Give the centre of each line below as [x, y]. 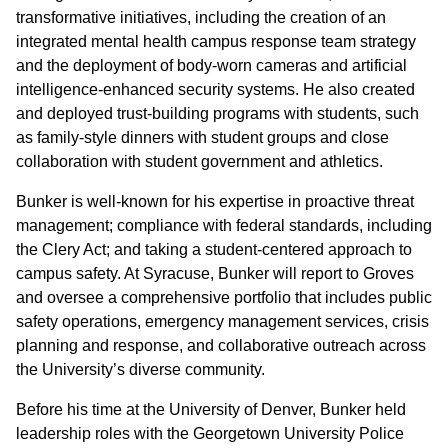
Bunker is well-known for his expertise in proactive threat [215, 201]
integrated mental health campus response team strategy [216, 41]
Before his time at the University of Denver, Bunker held [211, 409]
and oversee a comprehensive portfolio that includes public [224, 297]
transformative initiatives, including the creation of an [201, 17]
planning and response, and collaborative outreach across [221, 345]
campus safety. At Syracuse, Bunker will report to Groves [215, 273]
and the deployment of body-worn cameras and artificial [211, 65]
